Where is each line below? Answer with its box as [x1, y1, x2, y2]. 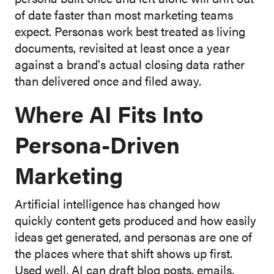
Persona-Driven [15, 128, 180, 161]
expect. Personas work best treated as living [15, 22, 245, 40]
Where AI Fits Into [15, 97, 203, 130]
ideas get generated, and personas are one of [15, 228, 252, 246]
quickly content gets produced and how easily [15, 211, 256, 229]
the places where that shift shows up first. [15, 244, 232, 262]
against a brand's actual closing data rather [15, 55, 245, 73]
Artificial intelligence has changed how [15, 194, 220, 213]
